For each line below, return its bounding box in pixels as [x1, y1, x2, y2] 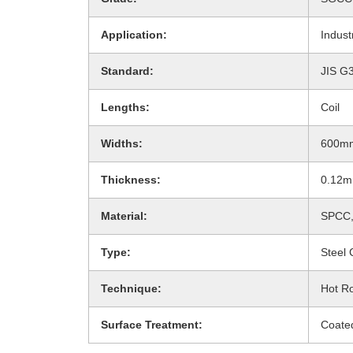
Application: [101, 28, 167, 41]
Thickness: [101, 173, 161, 186]
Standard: [101, 64, 154, 77]
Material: [101, 209, 147, 222]
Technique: [101, 281, 162, 295]
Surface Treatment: [101, 318, 203, 331]
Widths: [101, 136, 143, 150]
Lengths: [101, 100, 150, 113]
